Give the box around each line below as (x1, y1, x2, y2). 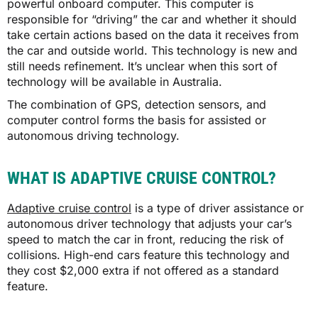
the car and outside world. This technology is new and (7, 43, 297, 58)
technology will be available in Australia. (7, 75, 222, 89)
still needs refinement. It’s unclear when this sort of (7, 59, 278, 74)
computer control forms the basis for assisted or (7, 113, 266, 128)
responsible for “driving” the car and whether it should (7, 12, 297, 27)
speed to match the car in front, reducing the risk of (7, 232, 284, 247)
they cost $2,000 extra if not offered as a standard (7, 263, 279, 278)
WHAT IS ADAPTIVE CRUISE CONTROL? (7, 168, 276, 189)
